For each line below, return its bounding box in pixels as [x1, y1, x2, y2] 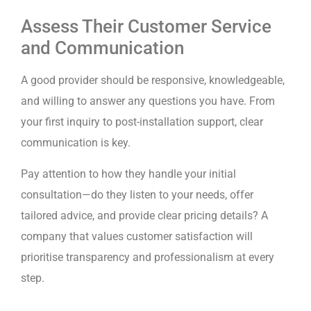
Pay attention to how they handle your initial [21, 167, 236, 180]
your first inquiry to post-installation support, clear [21, 115, 263, 129]
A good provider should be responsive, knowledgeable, [21, 74, 285, 87]
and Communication [21, 37, 184, 59]
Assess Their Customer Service [21, 16, 271, 37]
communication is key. [21, 136, 136, 150]
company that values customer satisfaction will [21, 229, 253, 243]
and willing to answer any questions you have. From [21, 94, 275, 108]
